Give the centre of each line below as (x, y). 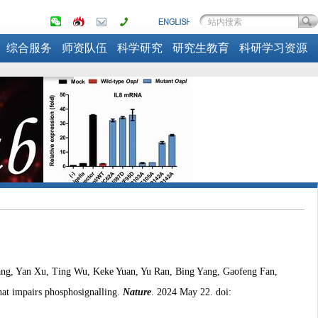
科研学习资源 (273, 48)
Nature (137, 292)
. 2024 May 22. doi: (191, 292)
